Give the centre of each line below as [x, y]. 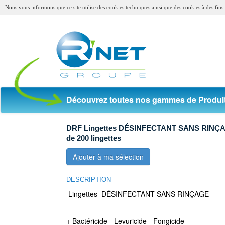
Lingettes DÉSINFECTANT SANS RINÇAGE [138, 194]
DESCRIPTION [89, 180]
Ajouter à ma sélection [108, 157]
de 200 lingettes [94, 138]
